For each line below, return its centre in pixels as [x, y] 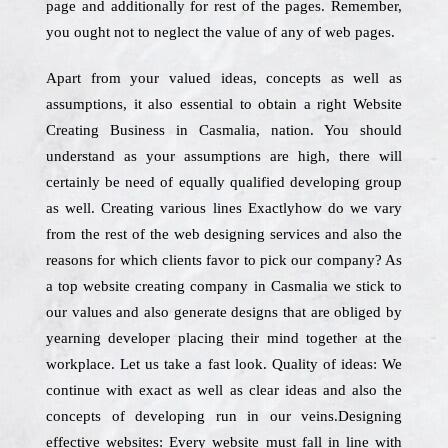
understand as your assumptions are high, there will [224, 156]
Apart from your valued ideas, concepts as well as [224, 78]
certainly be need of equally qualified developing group [224, 182]
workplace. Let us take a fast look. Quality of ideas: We [224, 364]
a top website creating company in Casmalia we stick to [224, 286]
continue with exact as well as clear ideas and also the [224, 390]
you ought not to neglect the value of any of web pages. [220, 32]
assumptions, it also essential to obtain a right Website [224, 104]
